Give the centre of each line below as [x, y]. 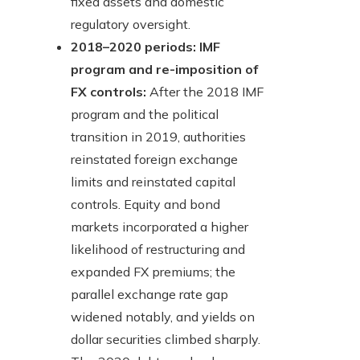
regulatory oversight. [131, 25]
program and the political [145, 115]
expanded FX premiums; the [153, 272]
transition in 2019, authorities [158, 137]
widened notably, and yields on [163, 317]
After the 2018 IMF [205, 92]
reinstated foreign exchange [154, 160]
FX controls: [108, 92]
